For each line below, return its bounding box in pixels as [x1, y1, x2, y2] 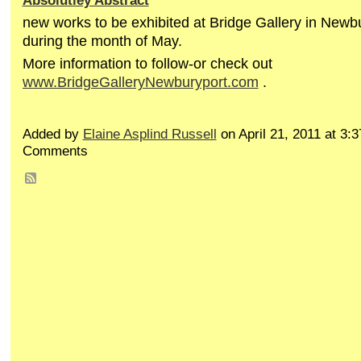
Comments [22, 143, 88, 160]
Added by [22, 127, 83, 143]
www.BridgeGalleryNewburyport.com [22, 73, 259, 91]
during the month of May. [22, 32, 182, 50]
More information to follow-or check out [22, 55, 272, 73]
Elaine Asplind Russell [82, 127, 217, 143]
